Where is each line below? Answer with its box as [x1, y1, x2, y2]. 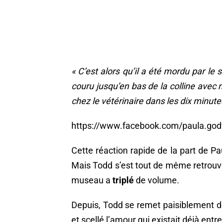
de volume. [134, 174, 179, 185]
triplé [112, 174, 134, 185]
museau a [71, 174, 112, 185]
